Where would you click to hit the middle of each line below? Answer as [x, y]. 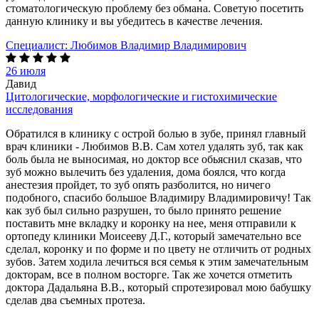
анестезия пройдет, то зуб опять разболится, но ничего [138, 184]
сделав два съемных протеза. [75, 300]
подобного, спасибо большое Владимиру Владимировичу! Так [158, 197]
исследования [39, 109]
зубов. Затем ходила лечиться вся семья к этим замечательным [157, 261]
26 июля [26, 70]
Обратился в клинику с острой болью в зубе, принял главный [156, 133]
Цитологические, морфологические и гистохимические [141, 96]
